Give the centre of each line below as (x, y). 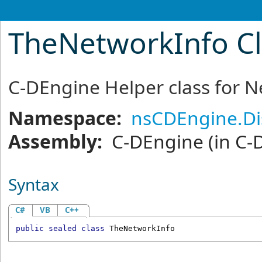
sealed (62, 229)
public (30, 229)
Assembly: (56, 141)
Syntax (34, 184)
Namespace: (65, 118)
